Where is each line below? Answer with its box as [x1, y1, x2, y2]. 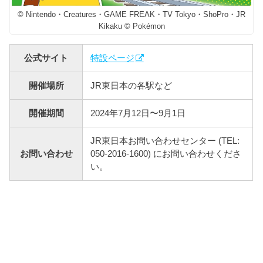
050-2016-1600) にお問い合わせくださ [90, 149, 241, 159]
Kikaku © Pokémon [98, 22, 165, 31]
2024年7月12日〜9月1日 [90, 108, 186, 119]
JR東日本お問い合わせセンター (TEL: [90, 136, 240, 146]
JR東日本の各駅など [90, 80, 172, 91]
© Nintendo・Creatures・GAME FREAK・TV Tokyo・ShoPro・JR [18, 10, 245, 19]
